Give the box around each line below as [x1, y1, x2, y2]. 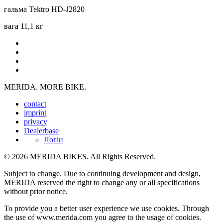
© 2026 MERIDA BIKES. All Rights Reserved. [4, 152, 156, 161]
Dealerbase [24, 126, 59, 135]
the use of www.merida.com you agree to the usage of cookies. [4, 213, 201, 222]
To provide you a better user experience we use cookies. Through [4, 204, 209, 213]
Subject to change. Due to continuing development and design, [4, 169, 201, 178]
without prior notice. [4, 187, 68, 196]
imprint [24, 109, 46, 117]
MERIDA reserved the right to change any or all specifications [4, 178, 200, 187]
